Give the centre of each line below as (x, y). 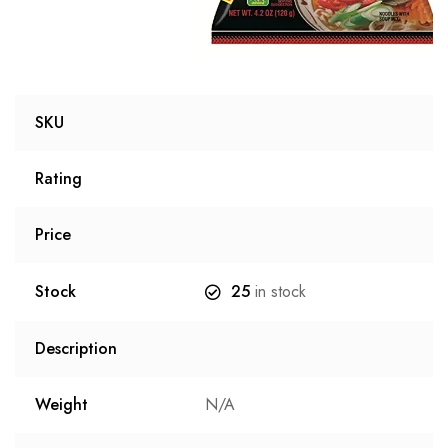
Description (76, 348)
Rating (58, 178)
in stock (278, 291)
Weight (61, 404)
